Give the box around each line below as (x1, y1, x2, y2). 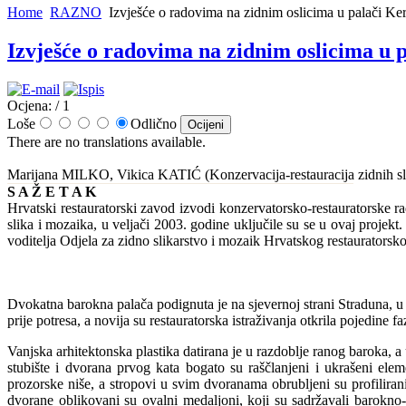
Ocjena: (7, 97, 52, 113)
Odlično (130, 115, 180, 131)
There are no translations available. (7, 133, 206, 150)
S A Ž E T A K (7, 183, 96, 199)
